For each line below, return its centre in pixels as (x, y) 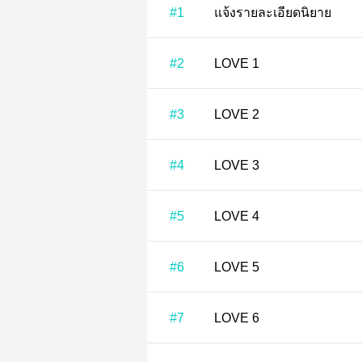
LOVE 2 (237, 114)
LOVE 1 (237, 63)
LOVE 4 (237, 216)
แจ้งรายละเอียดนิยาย (273, 13)
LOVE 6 (237, 318)
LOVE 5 (237, 267)
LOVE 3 (237, 165)
